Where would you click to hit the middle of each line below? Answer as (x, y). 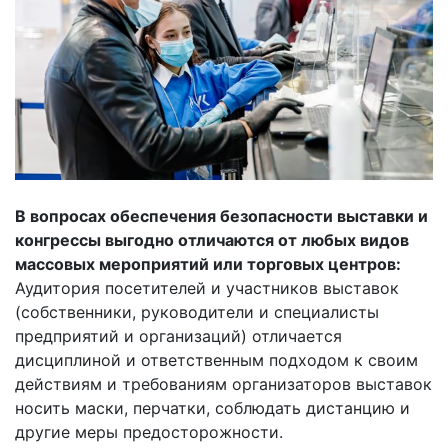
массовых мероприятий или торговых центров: (208, 263)
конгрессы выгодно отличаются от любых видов (212, 239)
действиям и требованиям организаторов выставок (223, 383)
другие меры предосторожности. (149, 431)
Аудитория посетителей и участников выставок (207, 287)
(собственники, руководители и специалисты (197, 311)
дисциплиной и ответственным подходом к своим (216, 359)
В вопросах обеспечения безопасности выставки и (221, 215)
